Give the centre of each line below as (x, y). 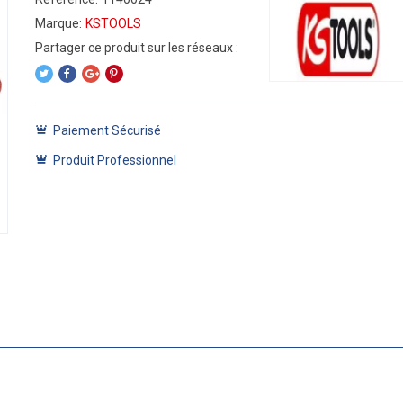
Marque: (58, 23)
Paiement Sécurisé (107, 130)
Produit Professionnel (114, 160)
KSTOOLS (113, 23)
